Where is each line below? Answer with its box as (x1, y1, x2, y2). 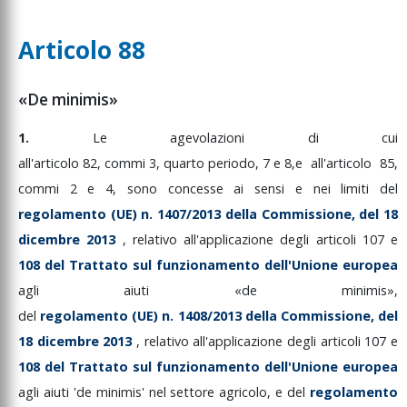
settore (170, 383, 220, 402)
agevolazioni (170, 129, 308, 147)
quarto (164, 154, 208, 173)
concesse (167, 180, 234, 198)
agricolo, (219, 383, 276, 402)
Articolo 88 (18, 34, 145, 67)
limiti (341, 180, 381, 198)
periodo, (208, 154, 263, 173)
